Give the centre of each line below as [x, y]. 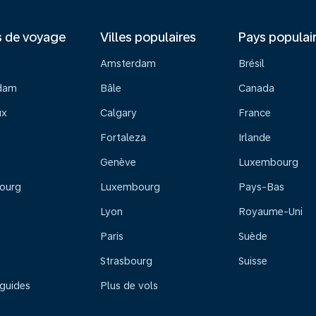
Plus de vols [129, 286]
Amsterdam [128, 63]
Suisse [253, 261]
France [255, 113]
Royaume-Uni [271, 212]
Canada [257, 88]
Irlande [255, 138]
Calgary [118, 113]
